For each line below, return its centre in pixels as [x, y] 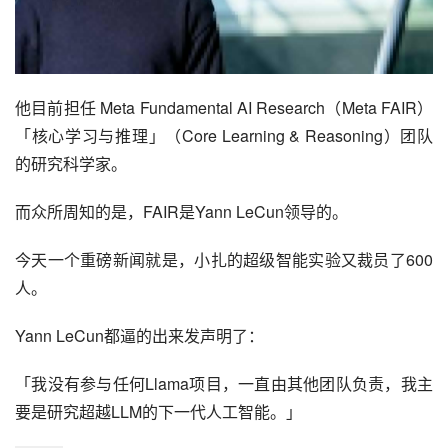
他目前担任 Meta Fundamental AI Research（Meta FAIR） [224, 108]
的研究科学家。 [71, 164]
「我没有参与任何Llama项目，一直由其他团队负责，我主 [224, 384]
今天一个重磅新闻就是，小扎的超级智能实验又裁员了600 [224, 260]
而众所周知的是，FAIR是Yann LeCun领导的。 [181, 212]
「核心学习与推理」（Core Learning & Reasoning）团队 [224, 136]
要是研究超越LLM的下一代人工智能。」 [158, 412]
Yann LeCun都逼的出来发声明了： [139, 336]
